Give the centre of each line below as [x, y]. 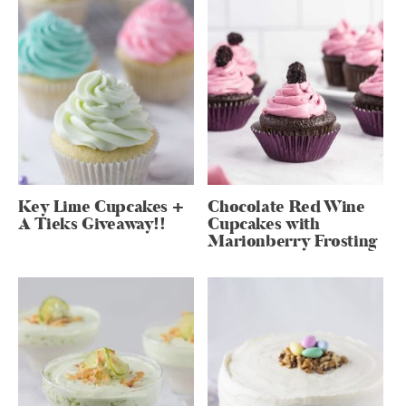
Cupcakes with [264, 224]
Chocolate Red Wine [286, 207]
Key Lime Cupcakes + [101, 207]
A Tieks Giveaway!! [92, 224]
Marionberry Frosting [293, 241]
